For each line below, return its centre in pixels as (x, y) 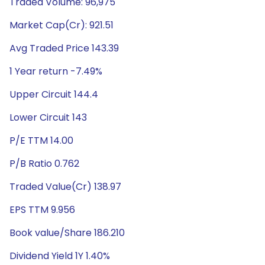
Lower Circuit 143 (48, 117)
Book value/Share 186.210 (67, 233)
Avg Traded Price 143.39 (64, 48)
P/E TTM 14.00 (41, 140)
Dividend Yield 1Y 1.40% (60, 256)
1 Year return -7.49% (56, 71)
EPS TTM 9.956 (42, 210)
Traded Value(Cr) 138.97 (65, 187)
